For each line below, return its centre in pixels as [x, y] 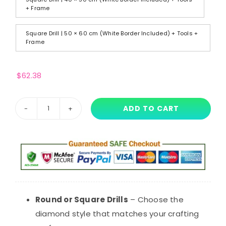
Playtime [65, 199]
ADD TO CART [151, 108]
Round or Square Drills [81, 199]
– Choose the [156, 199]
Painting [63, 157]
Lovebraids [68, 129]
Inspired [63, 213]
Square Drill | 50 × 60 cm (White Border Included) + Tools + [112, 34]
